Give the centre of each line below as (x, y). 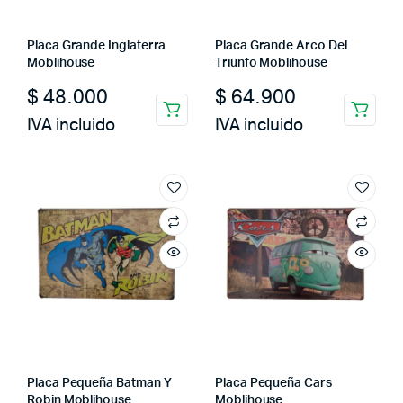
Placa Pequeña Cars (273, 383)
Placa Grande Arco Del (281, 45)
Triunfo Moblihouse (271, 63)
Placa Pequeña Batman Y (99, 383)
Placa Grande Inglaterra (97, 45)
